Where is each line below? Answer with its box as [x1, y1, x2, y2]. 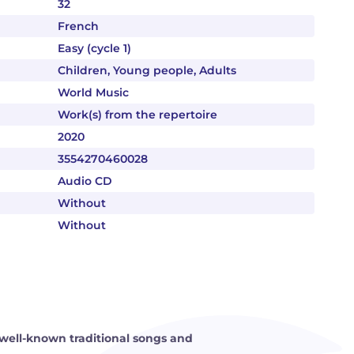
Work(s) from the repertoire [58, 107, 217, 122]
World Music [58, 85, 129, 100]
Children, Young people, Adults [58, 63, 236, 77]
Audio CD [58, 174, 112, 188]
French [58, 19, 99, 33]
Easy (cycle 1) [58, 41, 131, 55]
